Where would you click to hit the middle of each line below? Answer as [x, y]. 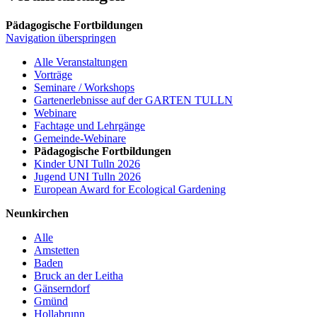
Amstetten [57, 250]
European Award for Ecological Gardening [130, 189]
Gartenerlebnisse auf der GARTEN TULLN [133, 100]
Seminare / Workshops [84, 87]
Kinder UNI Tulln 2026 [87, 163]
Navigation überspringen [61, 38]
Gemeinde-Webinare [80, 138]
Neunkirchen [37, 213]
